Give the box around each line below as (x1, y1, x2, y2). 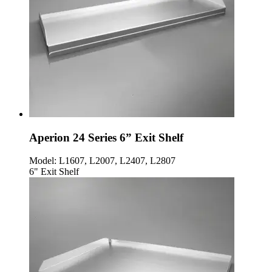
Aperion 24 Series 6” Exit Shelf (29, 131, 183, 144)
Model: (29, 155, 56, 166)
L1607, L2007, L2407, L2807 (56, 155, 175, 166)
